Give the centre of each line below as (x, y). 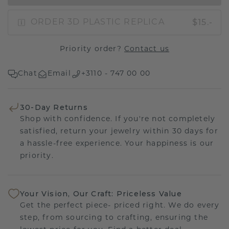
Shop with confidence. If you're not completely (118, 119)
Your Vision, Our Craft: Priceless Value (101, 193)
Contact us (147, 49)
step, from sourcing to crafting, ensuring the (114, 218)
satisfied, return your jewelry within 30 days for (119, 131)
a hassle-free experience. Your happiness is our (117, 144)
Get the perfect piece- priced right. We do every (120, 206)
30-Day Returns (54, 107)
